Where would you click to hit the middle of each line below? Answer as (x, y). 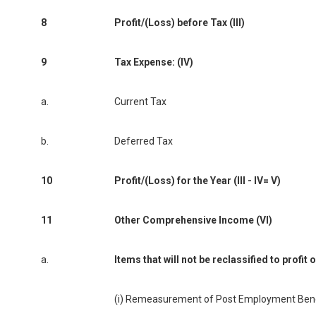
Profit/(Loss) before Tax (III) (180, 23)
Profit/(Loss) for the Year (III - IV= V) (197, 181)
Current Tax (140, 102)
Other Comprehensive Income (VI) (193, 220)
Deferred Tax (144, 141)
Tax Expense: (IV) (154, 62)
